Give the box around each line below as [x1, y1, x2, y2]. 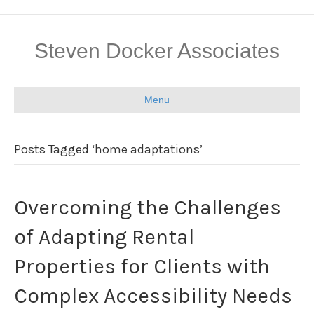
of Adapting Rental [14, 224, 194, 250]
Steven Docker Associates [34, 39, 280, 62]
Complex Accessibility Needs [14, 283, 292, 308]
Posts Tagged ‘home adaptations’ [14, 142, 203, 157]
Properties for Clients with [14, 254, 270, 279]
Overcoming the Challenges [14, 195, 281, 220]
